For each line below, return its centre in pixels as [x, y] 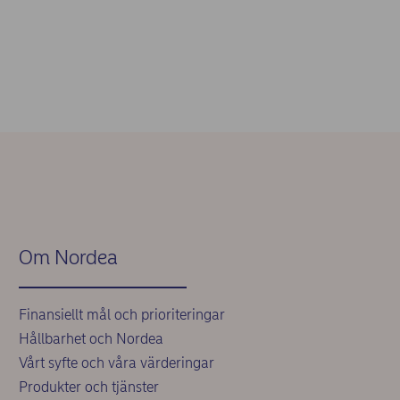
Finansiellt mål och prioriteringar [121, 315]
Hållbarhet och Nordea [91, 339]
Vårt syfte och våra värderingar [116, 363]
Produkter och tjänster [88, 387]
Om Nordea [68, 257]
